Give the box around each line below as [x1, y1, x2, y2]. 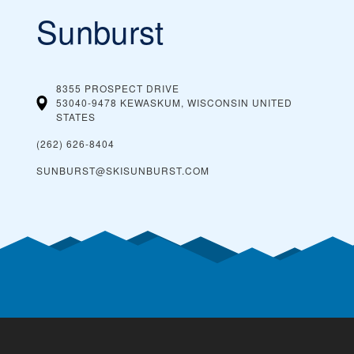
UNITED [252, 96, 293, 110]
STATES [56, 110, 96, 124]
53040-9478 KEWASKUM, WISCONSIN [56, 96, 250, 110]
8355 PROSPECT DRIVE [56, 81, 180, 96]
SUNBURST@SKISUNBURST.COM [36, 164, 209, 178]
